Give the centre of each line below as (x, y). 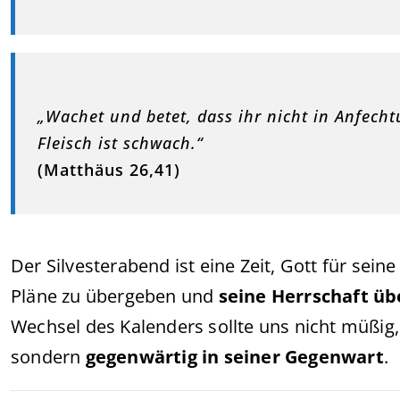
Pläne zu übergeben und (115, 296)
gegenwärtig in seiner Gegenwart (234, 357)
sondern (48, 357)
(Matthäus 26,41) (109, 170)
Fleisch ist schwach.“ (121, 143)
